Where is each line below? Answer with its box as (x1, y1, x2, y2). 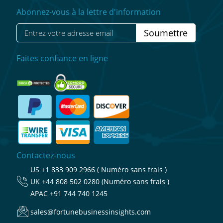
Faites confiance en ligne (16, 52, 108, 64)
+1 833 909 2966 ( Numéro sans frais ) (41, 165, 167, 175)
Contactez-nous (16, 150, 75, 161)
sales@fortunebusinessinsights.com (30, 207, 151, 217)
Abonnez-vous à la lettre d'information (16, 6, 161, 17)
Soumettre (144, 26, 188, 39)
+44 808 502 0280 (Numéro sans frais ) (42, 177, 169, 187)
